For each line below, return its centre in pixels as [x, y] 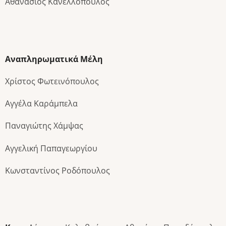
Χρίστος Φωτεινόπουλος [52, 81]
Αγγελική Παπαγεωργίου [51, 148]
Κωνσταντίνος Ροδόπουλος [58, 170]
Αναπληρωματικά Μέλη [54, 59]
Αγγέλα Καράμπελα [41, 104]
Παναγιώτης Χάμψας [44, 126]
